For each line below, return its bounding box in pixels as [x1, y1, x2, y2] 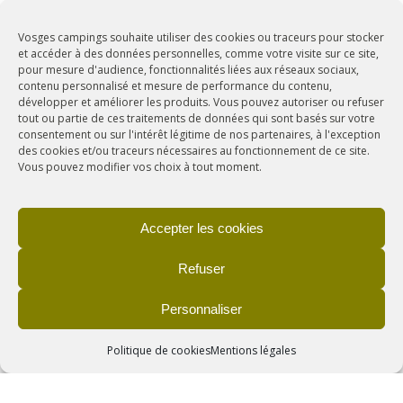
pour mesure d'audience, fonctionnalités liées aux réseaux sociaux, [18, 62, 359, 77]
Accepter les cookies [139, 219, 264, 236]
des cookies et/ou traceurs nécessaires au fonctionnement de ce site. [18, 143, 370, 158]
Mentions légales [210, 343, 296, 358]
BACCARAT [159, 202, 244, 223]
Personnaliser [161, 300, 242, 317]
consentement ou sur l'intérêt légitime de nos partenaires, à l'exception [18, 127, 381, 142]
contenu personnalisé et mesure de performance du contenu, [18, 78, 332, 94]
